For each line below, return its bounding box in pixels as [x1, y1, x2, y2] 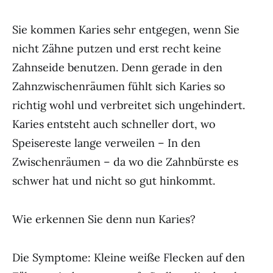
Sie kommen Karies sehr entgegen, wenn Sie [12, 23, 239, 37]
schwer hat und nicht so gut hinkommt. [12, 174, 215, 188]
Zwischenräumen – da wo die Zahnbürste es [12, 155, 238, 169]
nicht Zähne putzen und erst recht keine [12, 41, 221, 55]
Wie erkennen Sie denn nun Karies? [12, 212, 196, 226]
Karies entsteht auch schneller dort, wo [12, 117, 216, 131]
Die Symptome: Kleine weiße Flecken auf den [12, 250, 245, 264]
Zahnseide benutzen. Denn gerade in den [12, 60, 222, 74]
